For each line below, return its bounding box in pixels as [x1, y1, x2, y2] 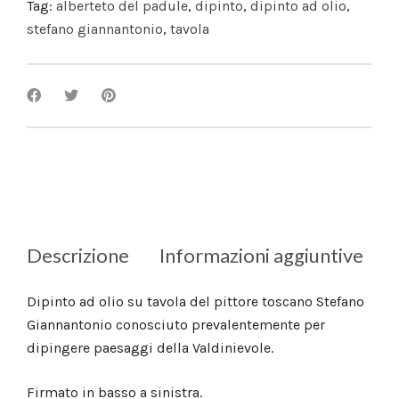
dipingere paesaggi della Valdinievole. [27, 339, 273, 357]
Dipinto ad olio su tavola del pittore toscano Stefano [27, 293, 364, 311]
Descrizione [27, 243, 129, 268]
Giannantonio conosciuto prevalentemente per [27, 316, 325, 334]
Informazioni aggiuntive [159, 243, 363, 268]
